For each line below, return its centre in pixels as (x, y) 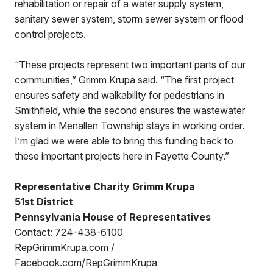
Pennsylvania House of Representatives (113, 217)
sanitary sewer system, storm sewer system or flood (129, 19)
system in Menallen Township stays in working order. (129, 126)
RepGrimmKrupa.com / (65, 247)
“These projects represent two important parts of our (130, 65)
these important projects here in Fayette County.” (122, 156)
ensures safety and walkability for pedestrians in (119, 95)
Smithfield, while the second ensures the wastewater (130, 110)
